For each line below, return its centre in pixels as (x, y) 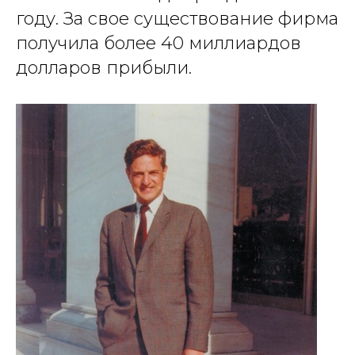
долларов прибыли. (104, 68)
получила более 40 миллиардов (158, 43)
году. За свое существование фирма (177, 19)
